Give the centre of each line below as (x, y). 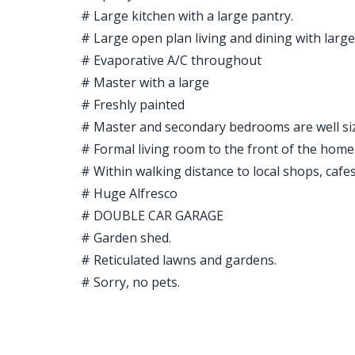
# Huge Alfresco (129, 194)
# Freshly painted (133, 105)
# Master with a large (145, 83)
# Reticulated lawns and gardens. (179, 260)
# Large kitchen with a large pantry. (187, 16)
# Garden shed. (126, 238)
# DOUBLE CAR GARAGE (152, 216)
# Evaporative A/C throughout (171, 61)
